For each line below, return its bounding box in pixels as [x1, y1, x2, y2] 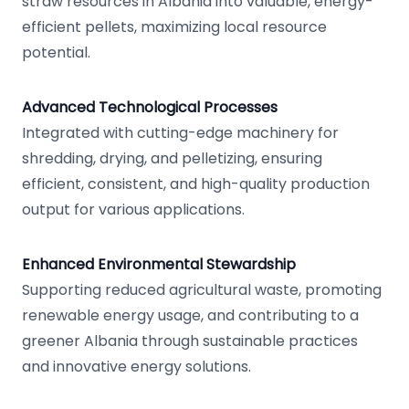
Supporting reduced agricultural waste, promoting [22, 279, 382, 300]
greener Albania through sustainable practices [22, 330, 358, 351]
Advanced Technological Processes [22, 97, 278, 118]
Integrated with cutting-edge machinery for [22, 122, 339, 143]
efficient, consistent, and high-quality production [22, 173, 370, 194]
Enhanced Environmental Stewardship [22, 254, 296, 275]
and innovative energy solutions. [22, 356, 251, 377]
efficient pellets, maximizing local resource [22, 16, 327, 37]
